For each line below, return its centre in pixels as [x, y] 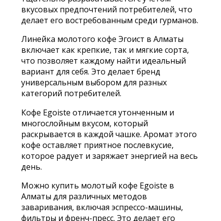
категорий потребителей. [71, 93]
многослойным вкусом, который [84, 123]
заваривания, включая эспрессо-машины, [102, 207]
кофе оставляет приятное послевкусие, [97, 145]
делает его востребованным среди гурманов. [110, 20]
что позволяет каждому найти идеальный [103, 61]
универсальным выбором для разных [94, 83]
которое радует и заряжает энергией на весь [109, 156]
